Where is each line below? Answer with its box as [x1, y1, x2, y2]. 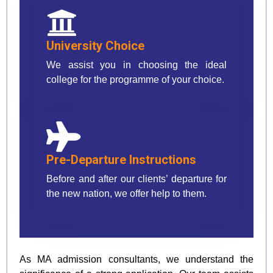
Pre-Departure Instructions [46, 152, 196, 167]
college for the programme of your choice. [46, 74, 224, 85]
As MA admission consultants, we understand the [19, 253, 253, 264]
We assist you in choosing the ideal [46, 59, 227, 70]
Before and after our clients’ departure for [46, 173, 227, 184]
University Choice [46, 38, 144, 53]
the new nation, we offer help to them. [46, 188, 207, 199]
